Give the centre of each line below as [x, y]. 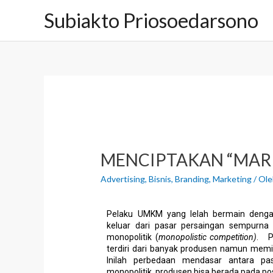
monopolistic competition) [207, 237]
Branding [192, 179]
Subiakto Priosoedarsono [151, 20]
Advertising [123, 179]
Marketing [232, 179]
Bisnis [160, 179]
